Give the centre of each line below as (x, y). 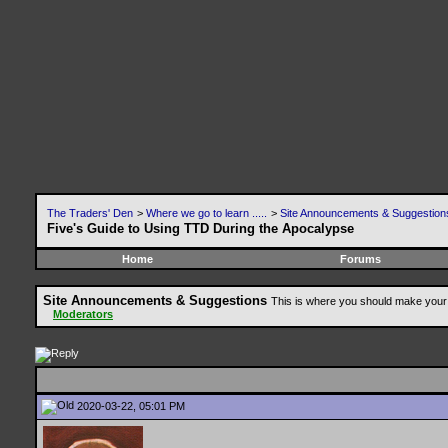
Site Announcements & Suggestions (155, 300)
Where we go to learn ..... (206, 213)
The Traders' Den (90, 213)
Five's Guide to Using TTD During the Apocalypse (200, 228)
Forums (360, 259)
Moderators (83, 314)
